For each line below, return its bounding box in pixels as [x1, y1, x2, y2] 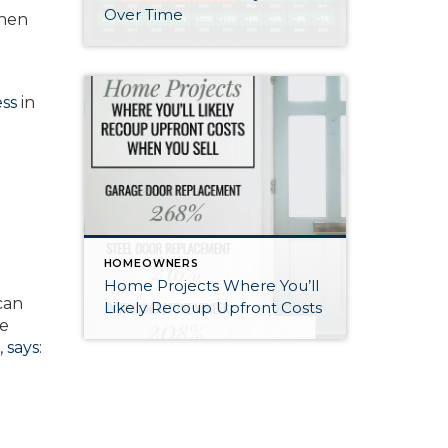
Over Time [103, 5, 183, 25]
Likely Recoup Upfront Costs [103, 297, 322, 317]
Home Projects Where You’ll [103, 275, 319, 295]
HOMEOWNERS [103, 256, 199, 270]
